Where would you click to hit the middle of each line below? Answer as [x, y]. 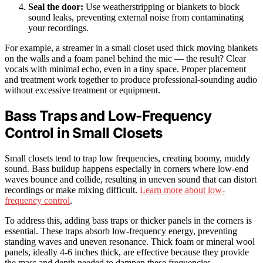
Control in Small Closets [84, 133]
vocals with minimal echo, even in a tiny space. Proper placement [125, 69]
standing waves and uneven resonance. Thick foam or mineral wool [130, 242]
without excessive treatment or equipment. [82, 90]
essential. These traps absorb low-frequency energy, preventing [121, 231]
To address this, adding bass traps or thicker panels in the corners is [128, 221]
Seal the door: [56, 7]
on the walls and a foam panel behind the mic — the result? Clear [125, 59]
